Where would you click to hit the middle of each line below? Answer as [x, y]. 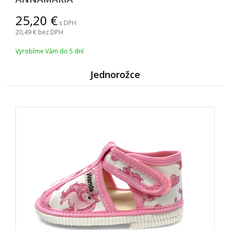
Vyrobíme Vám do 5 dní [50, 51]
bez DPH [51, 32]
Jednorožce [115, 74]
